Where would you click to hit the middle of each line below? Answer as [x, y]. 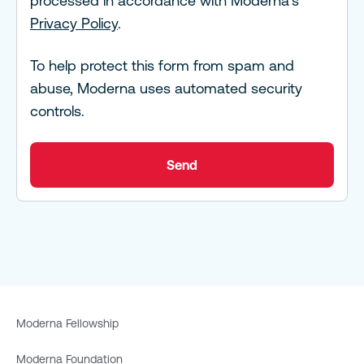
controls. [57, 111]
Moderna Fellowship [67, 324]
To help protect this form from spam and [162, 66]
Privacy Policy [74, 24]
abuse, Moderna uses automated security [166, 89]
